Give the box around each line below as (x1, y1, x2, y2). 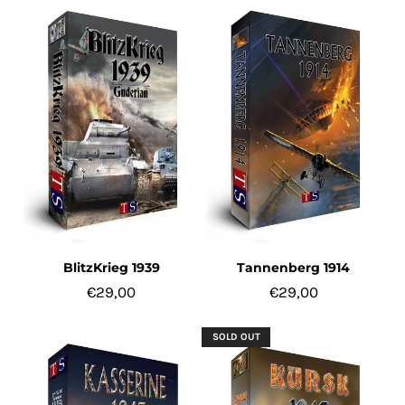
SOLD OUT (212, 331, 260, 344)
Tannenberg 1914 (237, 259, 351, 277)
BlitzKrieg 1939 (62, 259, 160, 277)
